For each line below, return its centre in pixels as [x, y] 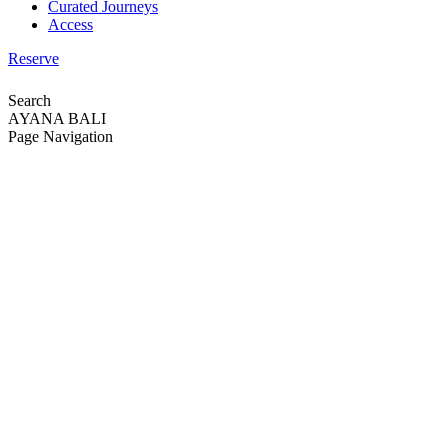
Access [70, 24]
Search [29, 100]
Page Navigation [60, 136]
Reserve [33, 58]
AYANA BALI [57, 118]
